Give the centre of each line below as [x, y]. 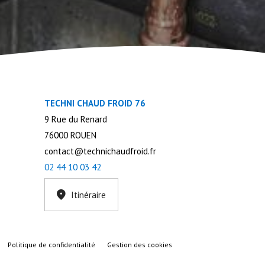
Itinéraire [88, 195]
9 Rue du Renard [75, 119]
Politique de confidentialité [51, 245]
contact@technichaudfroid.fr [100, 151]
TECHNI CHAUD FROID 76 [95, 104]
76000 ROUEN [70, 135]
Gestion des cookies [140, 245]
